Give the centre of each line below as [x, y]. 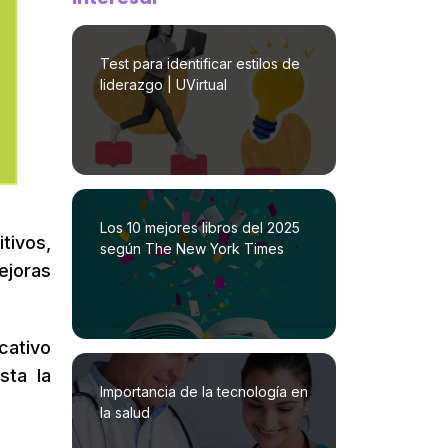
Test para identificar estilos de [199, 63]
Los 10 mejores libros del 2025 [199, 227]
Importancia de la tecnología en [203, 391]
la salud [124, 412]
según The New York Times [191, 248]
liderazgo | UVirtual [163, 84]
